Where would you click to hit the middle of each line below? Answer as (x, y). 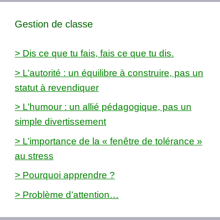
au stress (34, 156)
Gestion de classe (54, 24)
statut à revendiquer (57, 87)
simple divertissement (60, 122)
